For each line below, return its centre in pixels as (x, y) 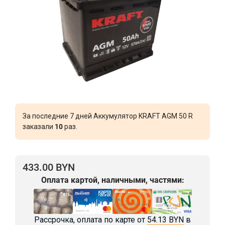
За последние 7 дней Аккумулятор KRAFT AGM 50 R (108, 116)
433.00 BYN (49, 167)
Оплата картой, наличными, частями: (113, 180)
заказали (39, 127)
